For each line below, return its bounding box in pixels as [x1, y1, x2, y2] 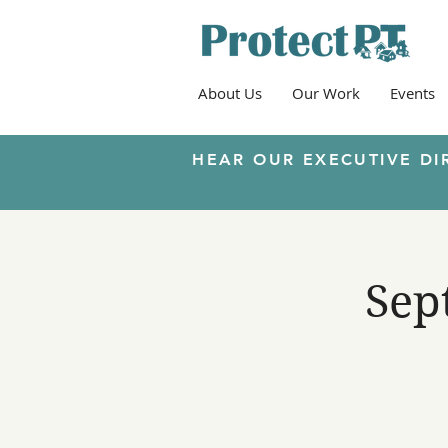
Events [390, 83, 435, 103]
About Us [198, 83, 262, 103]
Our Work [292, 83, 360, 103]
